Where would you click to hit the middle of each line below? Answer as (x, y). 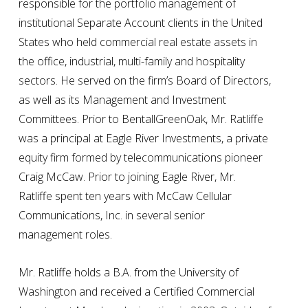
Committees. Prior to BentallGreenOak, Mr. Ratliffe (141, 119)
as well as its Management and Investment (123, 99)
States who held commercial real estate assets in (138, 42)
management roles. (66, 234)
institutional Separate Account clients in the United (141, 22)
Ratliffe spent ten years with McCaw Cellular (125, 196)
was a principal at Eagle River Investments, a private (144, 138)
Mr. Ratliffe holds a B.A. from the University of (129, 272)
